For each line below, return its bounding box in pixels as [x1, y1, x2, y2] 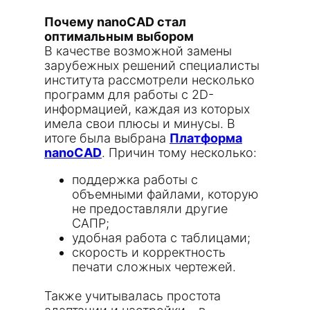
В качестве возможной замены [44, 44, 232, 58]
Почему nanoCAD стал [44, 15, 186, 29]
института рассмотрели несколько [44, 73, 255, 87]
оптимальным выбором [44, 29, 194, 44]
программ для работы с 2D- [44, 87, 214, 102]
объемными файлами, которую [72, 187, 259, 201]
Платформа [170, 131, 242, 145]
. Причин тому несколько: [102, 145, 257, 160]
